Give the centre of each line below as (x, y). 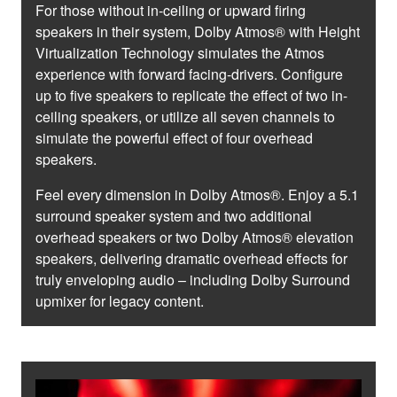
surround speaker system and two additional (174, 216)
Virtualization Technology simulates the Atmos (180, 53)
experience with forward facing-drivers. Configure (189, 74)
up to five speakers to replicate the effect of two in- (191, 96)
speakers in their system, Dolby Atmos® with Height (198, 32)
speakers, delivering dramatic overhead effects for (191, 259)
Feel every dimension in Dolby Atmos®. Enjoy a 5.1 (197, 195)
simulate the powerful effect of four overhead (174, 138)
